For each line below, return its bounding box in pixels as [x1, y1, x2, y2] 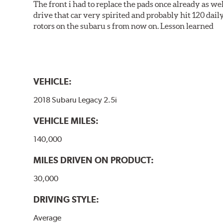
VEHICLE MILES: [33, 115, 99, 126]
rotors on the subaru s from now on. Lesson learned [33, 21, 214, 30]
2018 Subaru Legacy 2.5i [33, 95, 117, 105]
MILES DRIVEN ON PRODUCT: [33, 155, 154, 166]
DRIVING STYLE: [33, 194, 100, 205]
